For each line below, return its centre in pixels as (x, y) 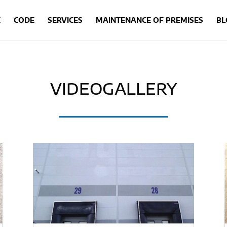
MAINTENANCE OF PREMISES (149, 20)
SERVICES (65, 20)
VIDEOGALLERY (113, 88)
